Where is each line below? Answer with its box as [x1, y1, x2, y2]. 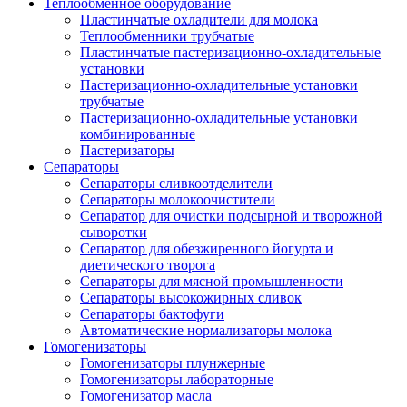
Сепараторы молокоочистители [80, 191, 275, 207]
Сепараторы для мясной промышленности [80, 273, 343, 289]
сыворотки [80, 223, 147, 240]
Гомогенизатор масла [80, 387, 212, 403]
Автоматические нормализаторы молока [80, 322, 332, 338]
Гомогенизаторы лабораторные [80, 371, 273, 387]
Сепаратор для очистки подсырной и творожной [80, 207, 382, 223]
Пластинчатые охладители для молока [80, 11, 318, 27]
